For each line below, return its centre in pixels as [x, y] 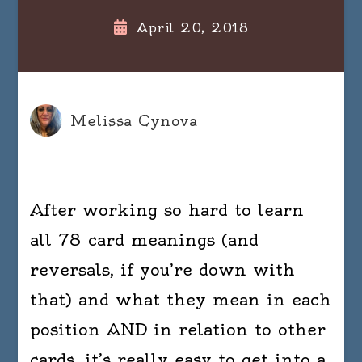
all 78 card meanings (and [145, 240]
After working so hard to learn [167, 210]
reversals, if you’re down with [163, 270]
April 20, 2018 [193, 28]
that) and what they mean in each [181, 300]
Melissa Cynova [134, 120]
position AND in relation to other [178, 330]
